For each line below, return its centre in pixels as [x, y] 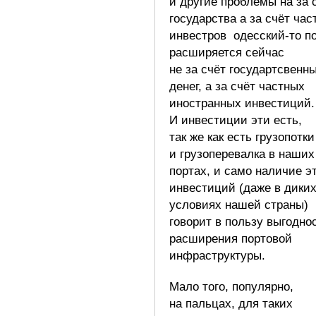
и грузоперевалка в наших [242, 154]
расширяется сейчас [227, 52]
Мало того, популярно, [231, 286]
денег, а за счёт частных [237, 86]
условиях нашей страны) [239, 205]
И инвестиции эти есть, [236, 120]
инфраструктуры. [217, 255]
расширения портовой [231, 238]
